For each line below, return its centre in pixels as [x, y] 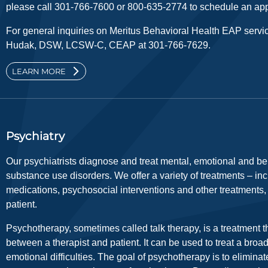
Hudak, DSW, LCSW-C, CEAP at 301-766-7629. [108, 45]
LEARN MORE [39, 71]
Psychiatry [35, 136]
